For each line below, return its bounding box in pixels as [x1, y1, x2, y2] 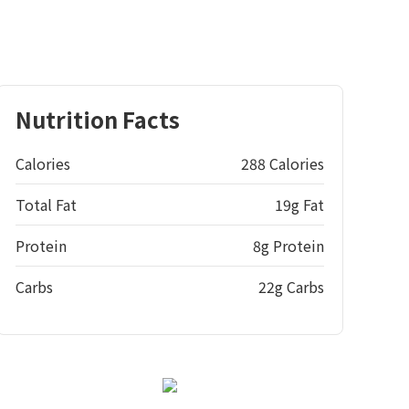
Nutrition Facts [16, 103, 181, 135]
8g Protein [253, 235, 324, 257]
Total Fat [16, 194, 78, 215]
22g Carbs [258, 276, 324, 298]
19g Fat [275, 194, 324, 215]
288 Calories [241, 152, 324, 174]
